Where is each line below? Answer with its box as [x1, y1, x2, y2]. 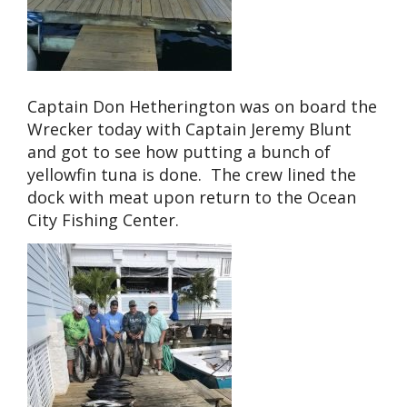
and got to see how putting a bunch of [27, 141, 331, 164]
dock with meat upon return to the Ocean [27, 186, 356, 209]
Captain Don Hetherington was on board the [27, 95, 377, 118]
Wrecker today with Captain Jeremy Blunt [27, 118, 352, 141]
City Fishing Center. [27, 209, 179, 232]
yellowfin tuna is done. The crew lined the [27, 164, 356, 186]
